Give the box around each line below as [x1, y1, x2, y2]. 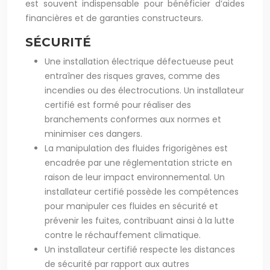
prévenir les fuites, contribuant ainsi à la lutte [45, 215, 234, 227]
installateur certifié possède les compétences [45, 186, 239, 198]
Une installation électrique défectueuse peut [45, 55, 234, 67]
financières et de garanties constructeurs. [25, 12, 203, 24]
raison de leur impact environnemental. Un [45, 171, 225, 183]
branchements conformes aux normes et [45, 113, 221, 125]
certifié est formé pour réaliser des [45, 99, 191, 111]
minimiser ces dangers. [45, 128, 142, 140]
